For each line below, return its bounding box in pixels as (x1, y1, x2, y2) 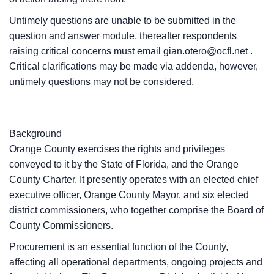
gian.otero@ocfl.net (163, 46, 250, 56)
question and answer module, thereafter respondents (9, 31, 237, 41)
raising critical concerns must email (9, 46, 163, 56)
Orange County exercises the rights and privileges (9, 144, 225, 154)
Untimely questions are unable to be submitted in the (9, 15, 236, 26)
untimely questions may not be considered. (9, 76, 194, 87)
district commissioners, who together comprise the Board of (9, 205, 264, 215)
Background (9, 128, 62, 139)
